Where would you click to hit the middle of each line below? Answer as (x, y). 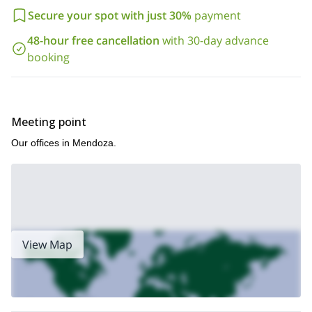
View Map (47, 244)
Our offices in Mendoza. (64, 143)
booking (48, 57)
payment (218, 15)
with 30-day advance (215, 40)
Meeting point (49, 122)
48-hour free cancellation (93, 40)
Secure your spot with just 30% (110, 15)
